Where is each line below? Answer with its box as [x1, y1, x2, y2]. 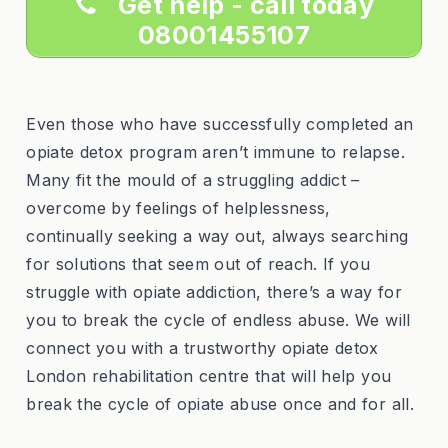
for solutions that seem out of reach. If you [26, 254, 371, 275]
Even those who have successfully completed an [26, 114, 414, 135]
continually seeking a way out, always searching [26, 226, 409, 247]
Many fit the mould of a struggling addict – [26, 170, 360, 191]
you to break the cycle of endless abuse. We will [26, 310, 411, 331]
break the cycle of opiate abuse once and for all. [26, 394, 414, 415]
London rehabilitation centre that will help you [26, 366, 392, 387]
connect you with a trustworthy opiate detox [26, 338, 379, 359]
